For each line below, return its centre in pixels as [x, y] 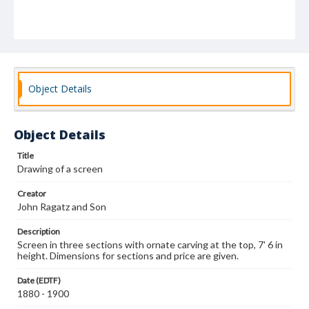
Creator [32, 193]
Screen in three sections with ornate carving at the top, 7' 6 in [150, 245]
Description [39, 231]
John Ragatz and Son [62, 207]
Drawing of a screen [60, 169]
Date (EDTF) [39, 280]
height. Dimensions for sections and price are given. [128, 256]
